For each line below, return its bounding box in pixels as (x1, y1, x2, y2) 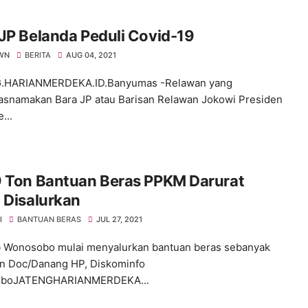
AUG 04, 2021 (66, 50, 116, 60)
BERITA (25, 50, 51, 60)
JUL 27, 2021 (96, 214, 142, 224)
